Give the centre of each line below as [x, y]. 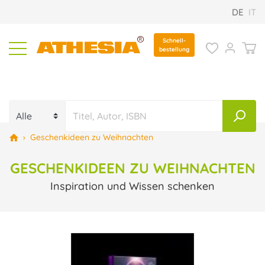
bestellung [174, 49]
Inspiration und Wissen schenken [132, 186]
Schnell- [174, 41]
